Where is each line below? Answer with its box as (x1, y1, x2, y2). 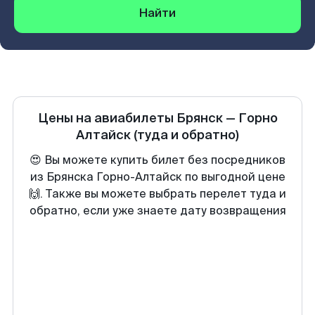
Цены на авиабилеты (37, 110, 176, 127)
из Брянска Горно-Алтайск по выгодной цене (30, 169, 285, 184)
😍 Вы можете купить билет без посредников (30, 153, 285, 167)
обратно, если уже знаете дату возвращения (29, 203, 286, 218)
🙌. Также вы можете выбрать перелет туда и (29, 186, 286, 201)
